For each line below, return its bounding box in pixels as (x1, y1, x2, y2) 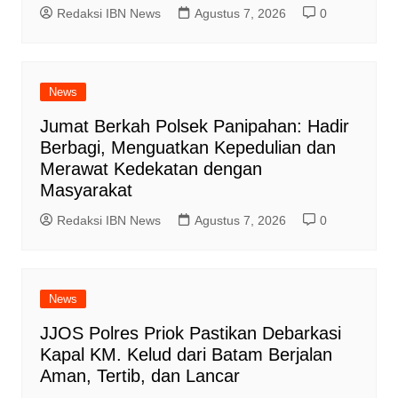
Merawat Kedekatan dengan (39, 159, 262, 179)
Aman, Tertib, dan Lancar (39, 366, 240, 386)
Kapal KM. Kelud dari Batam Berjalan (39, 345, 332, 365)
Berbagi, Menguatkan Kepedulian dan (39, 138, 336, 158)
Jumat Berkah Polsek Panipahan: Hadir (39, 116, 349, 137)
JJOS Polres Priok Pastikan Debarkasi (39, 323, 341, 344)
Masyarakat (39, 180, 132, 201)
